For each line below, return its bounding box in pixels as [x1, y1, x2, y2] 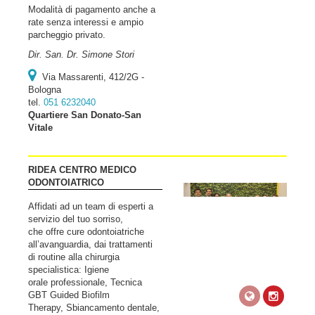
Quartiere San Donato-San [28, 110, 141, 120]
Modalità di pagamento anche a [28, 4, 155, 15]
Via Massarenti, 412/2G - [42, 72, 144, 82]
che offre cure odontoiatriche [28, 226, 144, 237]
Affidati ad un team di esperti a [28, 201, 153, 212]
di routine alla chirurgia [28, 252, 120, 262]
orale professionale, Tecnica [28, 277, 142, 288]
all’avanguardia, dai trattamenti [28, 239, 153, 250]
